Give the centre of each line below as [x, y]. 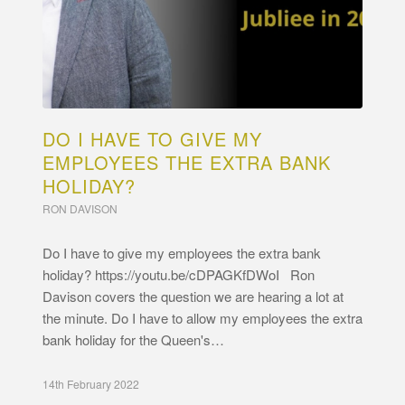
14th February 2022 [90, 383]
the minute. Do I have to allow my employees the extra [202, 317]
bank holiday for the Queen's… [133, 339]
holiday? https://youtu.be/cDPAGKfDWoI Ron [178, 274]
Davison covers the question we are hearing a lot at [193, 296]
